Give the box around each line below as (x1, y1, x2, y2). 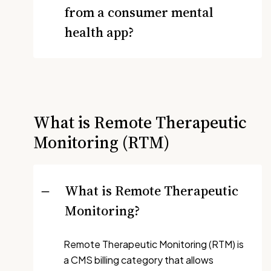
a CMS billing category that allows (64, 253, 214, 266)
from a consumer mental (65, 3, 214, 21)
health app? (65, 23, 134, 41)
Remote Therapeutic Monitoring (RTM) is (64, 238, 244, 250)
